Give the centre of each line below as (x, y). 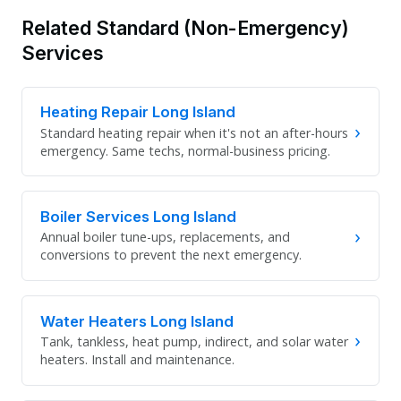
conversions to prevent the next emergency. (171, 255)
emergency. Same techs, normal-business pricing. (185, 150)
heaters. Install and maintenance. (137, 359)
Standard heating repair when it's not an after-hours (194, 132)
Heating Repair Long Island (138, 112)
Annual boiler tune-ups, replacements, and (165, 237)
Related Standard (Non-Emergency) (185, 27)
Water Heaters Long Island (137, 321)
